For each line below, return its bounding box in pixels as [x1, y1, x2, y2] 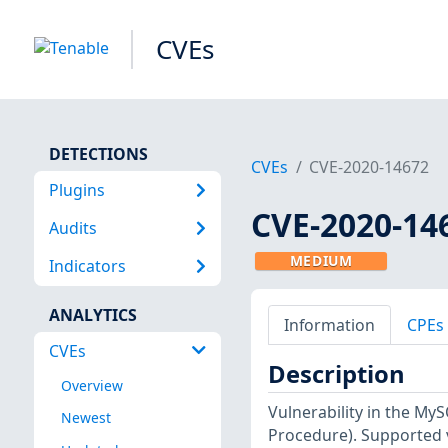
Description [267, 358, 405, 391]
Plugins [48, 178, 105, 201]
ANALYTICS [48, 303, 137, 326]
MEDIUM [289, 251, 353, 271]
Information [283, 313, 375, 336]
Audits [48, 216, 97, 239]
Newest [60, 408, 111, 428]
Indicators [48, 255, 126, 278]
